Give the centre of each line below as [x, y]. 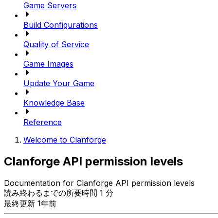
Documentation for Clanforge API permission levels [99, 183]
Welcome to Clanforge [65, 139]
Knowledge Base [54, 102]
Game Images [48, 64]
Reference [43, 122]
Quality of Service [56, 44]
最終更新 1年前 [30, 203]
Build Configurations [61, 25]
